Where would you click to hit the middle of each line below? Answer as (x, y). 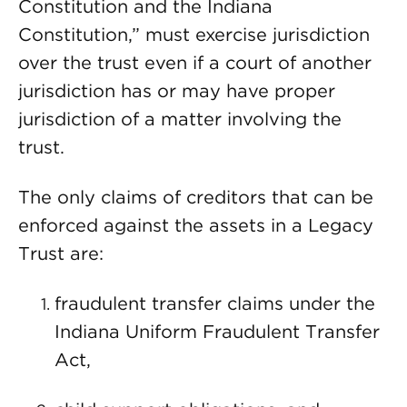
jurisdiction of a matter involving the (180, 119)
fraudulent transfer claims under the (215, 303)
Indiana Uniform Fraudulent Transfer (217, 332)
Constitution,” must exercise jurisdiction (194, 35)
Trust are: (61, 253)
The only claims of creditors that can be (196, 197)
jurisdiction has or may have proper (177, 91)
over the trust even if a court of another (195, 63)
